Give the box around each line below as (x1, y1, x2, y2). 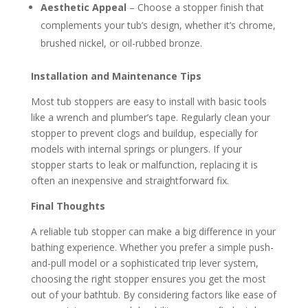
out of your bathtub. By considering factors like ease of (30, 288, 276, 301)
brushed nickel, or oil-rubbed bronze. (40, 36, 202, 49)
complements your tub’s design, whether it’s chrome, (40, 19, 276, 32)
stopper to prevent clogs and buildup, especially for (30, 126, 258, 140)
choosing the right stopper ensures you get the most (30, 272, 266, 285)
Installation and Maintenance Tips (30, 69, 201, 82)
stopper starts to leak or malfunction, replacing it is (30, 158, 258, 171)
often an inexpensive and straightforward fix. (30, 174, 229, 187)
